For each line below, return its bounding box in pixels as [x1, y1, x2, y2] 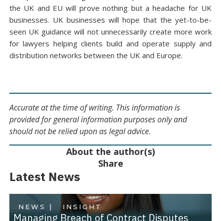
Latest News [9, 169, 80, 184]
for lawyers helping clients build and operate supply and [9, 38, 212, 48]
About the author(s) [66, 146, 155, 157]
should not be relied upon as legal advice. [9, 125, 151, 137]
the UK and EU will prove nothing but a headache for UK [9, 3, 212, 13]
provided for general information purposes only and [9, 113, 187, 125]
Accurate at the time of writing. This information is [9, 102, 180, 113]
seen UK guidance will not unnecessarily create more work [9, 27, 212, 37]
